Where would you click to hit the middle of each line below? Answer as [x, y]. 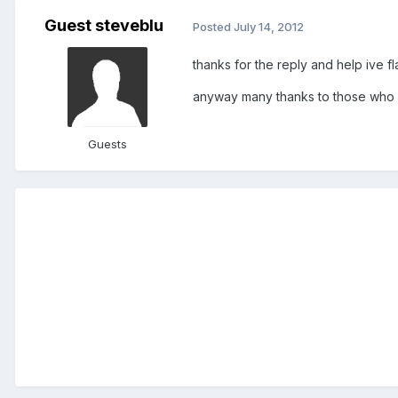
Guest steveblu [104, 26]
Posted [213, 26]
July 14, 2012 [269, 26]
